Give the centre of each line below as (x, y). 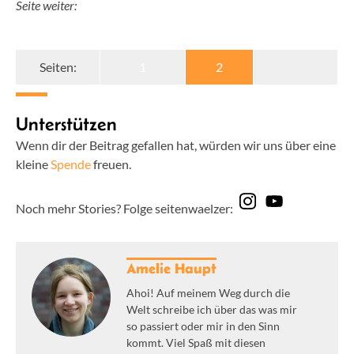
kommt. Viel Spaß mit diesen (196, 343)
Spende (71, 164)
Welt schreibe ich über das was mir (212, 310)
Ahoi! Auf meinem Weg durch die (208, 293)
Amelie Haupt (171, 269)
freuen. (111, 164)
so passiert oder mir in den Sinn (203, 326)
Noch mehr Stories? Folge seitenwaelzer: (124, 209)
